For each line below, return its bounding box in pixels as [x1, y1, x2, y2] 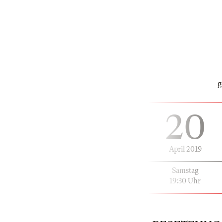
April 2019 [168, 145, 202, 153]
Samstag [171, 166, 199, 174]
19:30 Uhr [169, 176, 201, 185]
